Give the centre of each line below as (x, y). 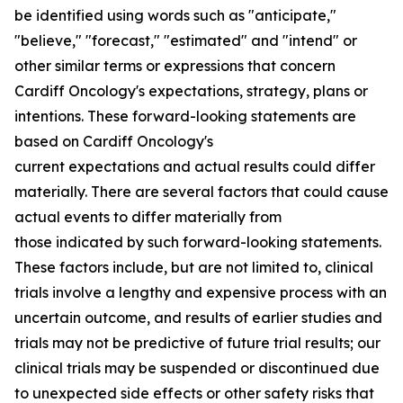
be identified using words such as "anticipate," (175, 15)
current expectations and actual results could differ (195, 166)
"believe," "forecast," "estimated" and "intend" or (186, 40)
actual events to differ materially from (148, 217)
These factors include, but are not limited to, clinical (194, 267)
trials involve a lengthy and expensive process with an (201, 292)
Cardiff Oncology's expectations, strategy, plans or (191, 91)
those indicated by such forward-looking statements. (198, 242)
